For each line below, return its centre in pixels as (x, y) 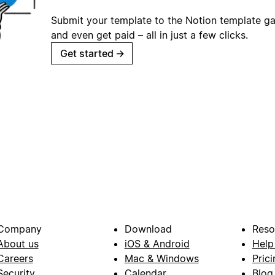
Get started (87, 53)
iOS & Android (157, 244)
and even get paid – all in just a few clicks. (149, 35)
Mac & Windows (161, 259)
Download (148, 229)
